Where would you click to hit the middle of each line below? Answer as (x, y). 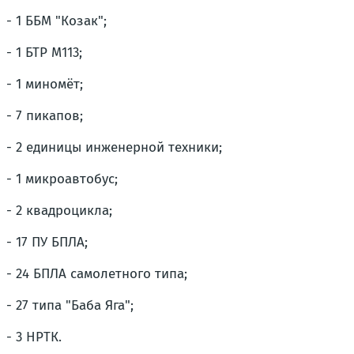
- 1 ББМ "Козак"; (56, 21)
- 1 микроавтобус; (62, 179)
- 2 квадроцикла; (59, 211)
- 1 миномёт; (45, 85)
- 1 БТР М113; (44, 53)
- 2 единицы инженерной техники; (114, 148)
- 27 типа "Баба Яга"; (70, 306)
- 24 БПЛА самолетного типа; (97, 274)
